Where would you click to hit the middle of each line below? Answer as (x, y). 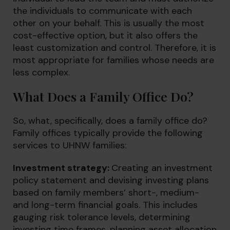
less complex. (41, 72)
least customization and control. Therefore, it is (114, 48)
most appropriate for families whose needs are (113, 60)
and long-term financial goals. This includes (105, 205)
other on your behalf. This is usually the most (109, 23)
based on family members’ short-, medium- (106, 193)
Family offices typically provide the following (108, 133)
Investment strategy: (62, 168)
